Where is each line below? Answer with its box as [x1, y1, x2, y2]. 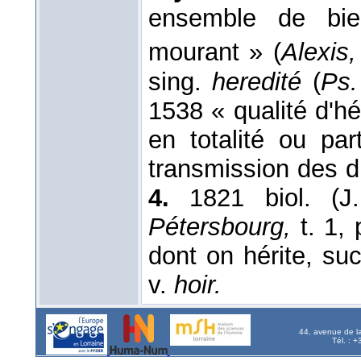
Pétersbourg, [148, 212, 301, 241]
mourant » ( [148, 38, 281, 67]
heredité [212, 67, 313, 96]
